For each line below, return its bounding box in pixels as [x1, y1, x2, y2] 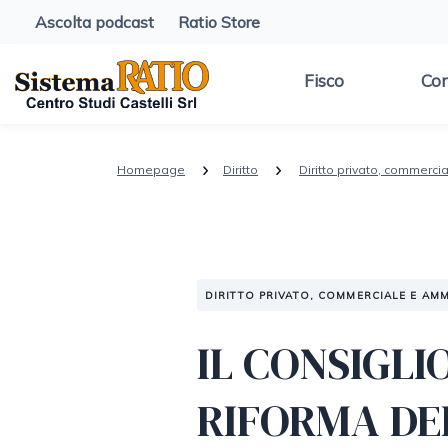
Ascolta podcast [35, 12, 154, 32]
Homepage [117, 161, 185, 177]
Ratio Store [178, 12, 260, 32]
